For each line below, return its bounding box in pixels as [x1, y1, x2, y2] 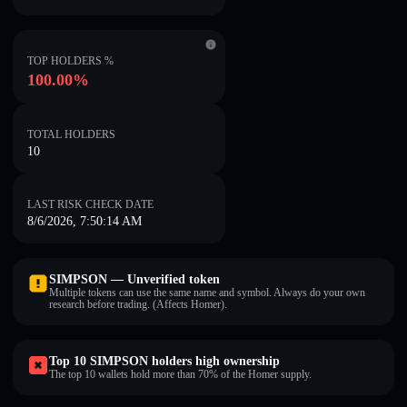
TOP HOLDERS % [27, 55, 114, 67]
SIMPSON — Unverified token [49, 273, 220, 286]
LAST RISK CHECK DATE [27, 198, 154, 211]
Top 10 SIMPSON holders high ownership [49, 354, 280, 368]
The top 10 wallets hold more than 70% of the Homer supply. [49, 368, 312, 381]
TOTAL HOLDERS [27, 128, 115, 141]
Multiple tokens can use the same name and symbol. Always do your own [49, 286, 365, 299]
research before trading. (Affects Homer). [49, 298, 227, 311]
